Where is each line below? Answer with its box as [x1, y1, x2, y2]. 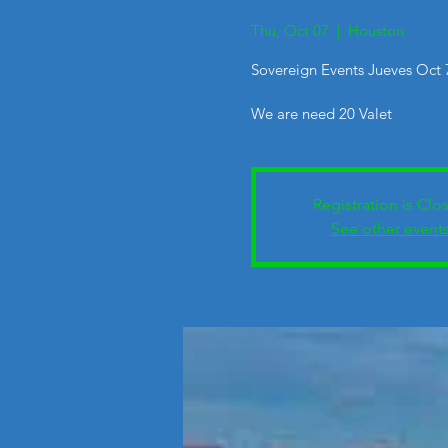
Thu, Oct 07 [250, 21, 329, 40]
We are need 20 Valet [250, 104, 392, 123]
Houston [347, 21, 404, 40]
